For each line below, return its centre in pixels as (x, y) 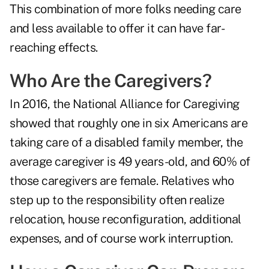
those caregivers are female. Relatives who (122, 181)
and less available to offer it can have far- (117, 29)
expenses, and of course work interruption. (121, 239)
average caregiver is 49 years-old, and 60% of (130, 162)
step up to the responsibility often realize (117, 200)
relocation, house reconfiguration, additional (125, 219)
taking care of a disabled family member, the (126, 143)
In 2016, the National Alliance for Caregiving (125, 104)
